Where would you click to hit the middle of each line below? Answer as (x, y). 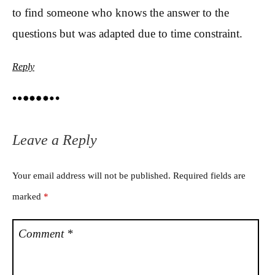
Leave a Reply (55, 140)
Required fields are (209, 176)
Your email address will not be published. (91, 176)
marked (28, 196)
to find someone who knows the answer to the (121, 13)
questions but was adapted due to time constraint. (127, 34)
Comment (43, 233)
